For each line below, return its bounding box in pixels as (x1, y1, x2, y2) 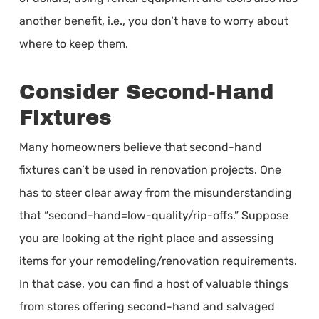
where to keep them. (19, 37, 128, 51)
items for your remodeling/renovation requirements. (19, 254, 297, 268)
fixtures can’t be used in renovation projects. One (19, 163, 281, 177)
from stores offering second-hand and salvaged (19, 300, 275, 313)
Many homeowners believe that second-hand (19, 140, 262, 154)
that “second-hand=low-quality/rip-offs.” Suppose (19, 209, 288, 222)
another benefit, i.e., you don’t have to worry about (19, 14, 288, 28)
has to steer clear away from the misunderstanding (19, 186, 292, 199)
